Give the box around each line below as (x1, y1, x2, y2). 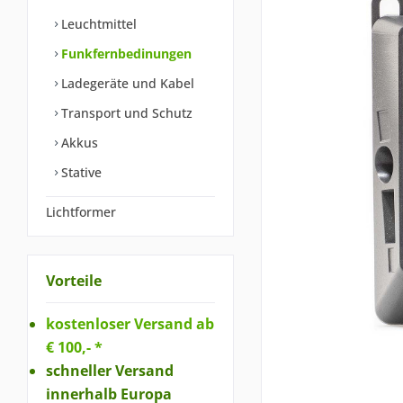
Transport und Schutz (58, 104, 193, 121)
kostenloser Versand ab (46, 313, 214, 334)
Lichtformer (46, 203, 116, 220)
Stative (58, 164, 102, 181)
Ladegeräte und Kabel (58, 75, 194, 92)
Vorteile (46, 271, 102, 291)
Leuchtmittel (58, 15, 137, 32)
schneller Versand (46, 360, 174, 381)
